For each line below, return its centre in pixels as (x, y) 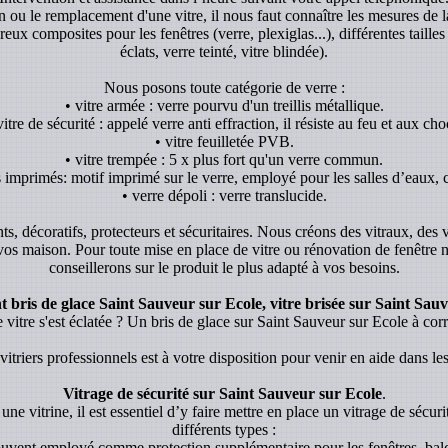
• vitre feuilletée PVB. (224, 141)
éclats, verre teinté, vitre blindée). (224, 51)
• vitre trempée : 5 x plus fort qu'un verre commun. (224, 159)
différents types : (224, 429)
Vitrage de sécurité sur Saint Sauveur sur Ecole (222, 393)
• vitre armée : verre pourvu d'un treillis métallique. (224, 105)
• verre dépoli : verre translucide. (224, 195)
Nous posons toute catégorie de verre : (224, 87)
